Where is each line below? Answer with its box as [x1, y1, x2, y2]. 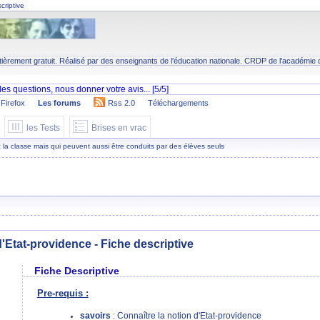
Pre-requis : [36, 287, 89, 299]
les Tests [26, 124, 60, 132]
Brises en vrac [91, 124, 146, 132]
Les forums [37, 99, 81, 107]
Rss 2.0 [107, 99, 135, 107]
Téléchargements [147, 99, 209, 107]
